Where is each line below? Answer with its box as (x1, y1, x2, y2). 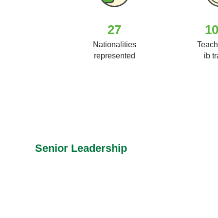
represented (93, 51, 135, 60)
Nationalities (92, 40, 136, 49)
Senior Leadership (35, 142, 127, 154)
